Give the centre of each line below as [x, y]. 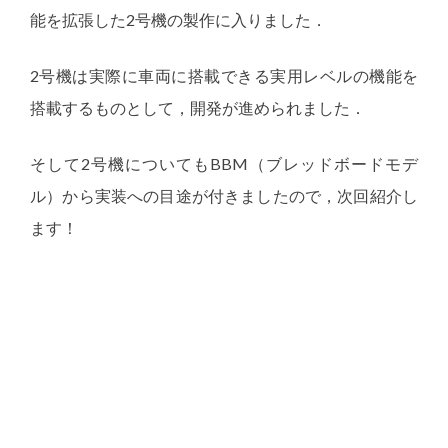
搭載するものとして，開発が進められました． [198, 108]
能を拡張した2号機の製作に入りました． [178, 20]
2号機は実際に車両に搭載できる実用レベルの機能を [224, 76]
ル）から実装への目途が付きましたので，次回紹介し [224, 196]
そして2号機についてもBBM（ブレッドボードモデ [224, 164]
